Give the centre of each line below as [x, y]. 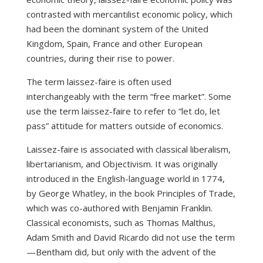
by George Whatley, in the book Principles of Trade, [131, 193]
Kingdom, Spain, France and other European [114, 44]
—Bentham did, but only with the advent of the [121, 252]
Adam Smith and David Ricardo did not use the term [130, 237]
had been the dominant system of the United [117, 29]
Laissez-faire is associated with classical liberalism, [128, 149]
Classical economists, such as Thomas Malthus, [121, 223]
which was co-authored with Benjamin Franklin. [119, 208]
